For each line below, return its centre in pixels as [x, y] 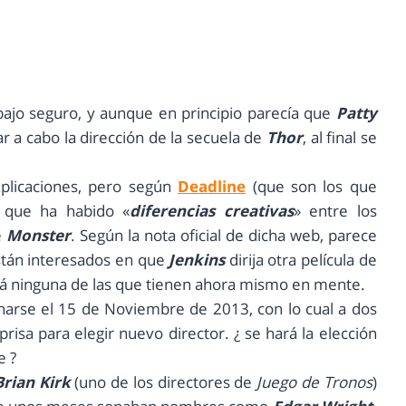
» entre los [335, 211]
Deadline [212, 187]
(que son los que [311, 187]
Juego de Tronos [314, 382]
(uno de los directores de [164, 382]
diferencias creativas [212, 211]
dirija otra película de [301, 260]
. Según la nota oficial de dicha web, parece [224, 236]
